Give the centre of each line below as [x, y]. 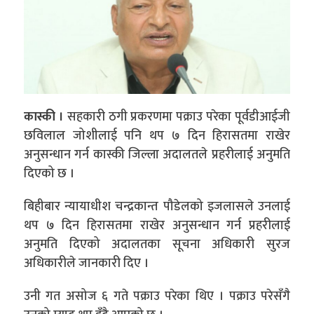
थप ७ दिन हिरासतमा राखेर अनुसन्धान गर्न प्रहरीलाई [157, 226]
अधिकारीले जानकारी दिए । [86, 264]
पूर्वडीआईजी [263, 117]
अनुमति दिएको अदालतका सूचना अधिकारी [145, 245]
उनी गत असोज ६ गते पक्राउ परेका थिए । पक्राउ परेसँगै [157, 297]
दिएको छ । [49, 174]
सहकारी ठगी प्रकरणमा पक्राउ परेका [149, 117]
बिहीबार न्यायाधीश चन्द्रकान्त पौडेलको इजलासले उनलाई [157, 207]
